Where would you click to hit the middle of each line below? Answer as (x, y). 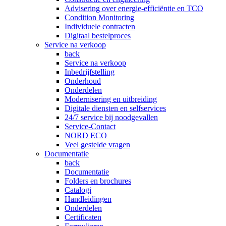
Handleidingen (88, 199)
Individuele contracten (100, 26)
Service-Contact (90, 126)
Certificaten (83, 217)
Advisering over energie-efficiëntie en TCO (134, 8)
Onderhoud (83, 81)
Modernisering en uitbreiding (111, 99)
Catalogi (78, 190)
